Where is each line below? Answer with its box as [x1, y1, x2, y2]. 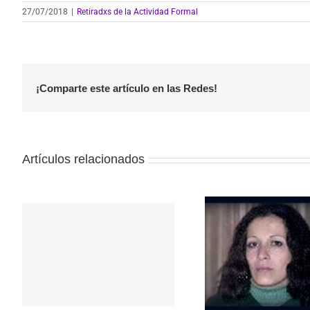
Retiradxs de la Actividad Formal [77, 7, 198, 17]
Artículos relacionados [22, 152, 145, 166]
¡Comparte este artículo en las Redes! [36, 82, 217, 94]
